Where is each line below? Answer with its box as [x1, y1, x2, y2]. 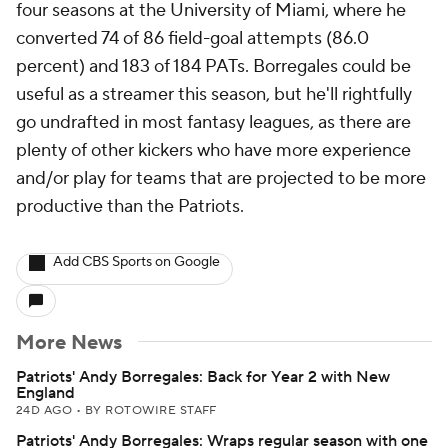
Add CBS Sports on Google [53, 253, 220, 271]
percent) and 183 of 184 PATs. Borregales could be [16, 55, 411, 78]
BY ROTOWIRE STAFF [84, 403, 217, 418]
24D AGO [16, 403, 76, 418]
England [16, 383, 75, 403]
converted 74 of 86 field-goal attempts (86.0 [16, 27, 369, 50]
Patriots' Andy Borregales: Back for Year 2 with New [16, 367, 390, 387]
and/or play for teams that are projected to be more [16, 167, 426, 190]
